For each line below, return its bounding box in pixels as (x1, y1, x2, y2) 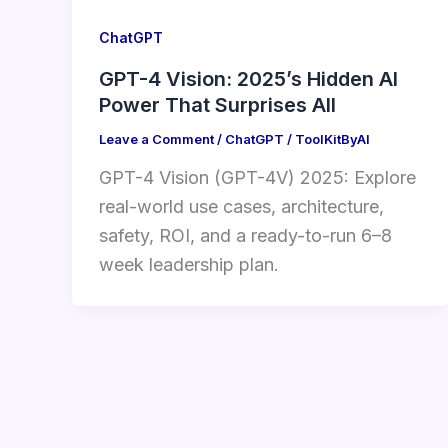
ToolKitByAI (295, 130, 370, 147)
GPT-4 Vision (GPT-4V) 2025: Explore (99, 167, 416, 189)
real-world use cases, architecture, (99, 196, 384, 218)
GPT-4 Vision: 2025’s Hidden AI (99, 66, 398, 91)
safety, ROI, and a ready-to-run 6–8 (99, 225, 392, 247)
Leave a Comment (99, 130, 214, 147)
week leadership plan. (99, 254, 279, 276)
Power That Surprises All (99, 92, 336, 117)
